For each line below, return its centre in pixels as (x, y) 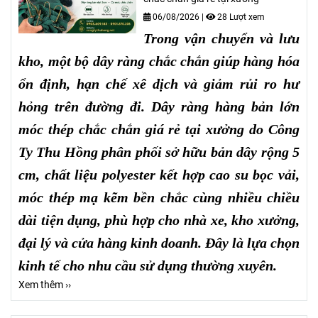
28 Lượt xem (240, 17)
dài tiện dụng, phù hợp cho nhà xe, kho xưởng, (159, 220)
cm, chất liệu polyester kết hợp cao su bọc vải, (159, 174)
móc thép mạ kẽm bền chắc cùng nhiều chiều (159, 197)
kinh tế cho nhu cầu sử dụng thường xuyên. (148, 265)
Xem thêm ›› (45, 285)
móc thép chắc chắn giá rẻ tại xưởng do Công (159, 129)
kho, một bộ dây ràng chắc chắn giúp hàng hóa (159, 61)
